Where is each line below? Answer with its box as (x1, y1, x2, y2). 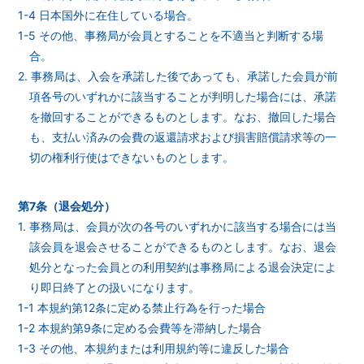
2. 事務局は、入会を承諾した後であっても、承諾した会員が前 (18, 69, 339, 83)
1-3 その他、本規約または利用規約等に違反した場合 (18, 341, 290, 355)
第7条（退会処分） (18, 199, 116, 213)
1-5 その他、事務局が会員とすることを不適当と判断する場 (18, 28, 324, 42)
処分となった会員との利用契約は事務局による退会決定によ (29, 260, 337, 274)
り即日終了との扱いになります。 (29, 280, 201, 294)
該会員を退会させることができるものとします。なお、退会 (29, 240, 337, 253)
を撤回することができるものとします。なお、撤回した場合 (29, 110, 337, 123)
